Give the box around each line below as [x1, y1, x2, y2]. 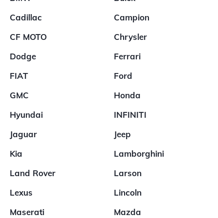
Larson [114, 168, 142, 178]
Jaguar [10, 129, 37, 139]
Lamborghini [114, 148, 164, 159]
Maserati [10, 207, 44, 217]
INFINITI [114, 109, 146, 120]
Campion [114, 12, 149, 22]
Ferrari [114, 51, 141, 61]
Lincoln [114, 187, 142, 198]
